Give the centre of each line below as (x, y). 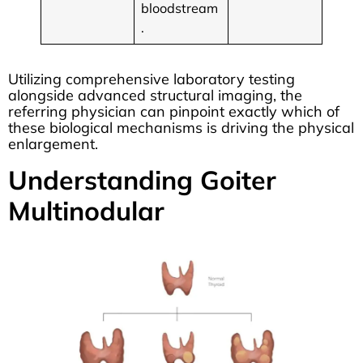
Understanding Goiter (142, 179)
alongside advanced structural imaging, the (155, 96)
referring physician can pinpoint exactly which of (174, 112)
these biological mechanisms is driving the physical (181, 128)
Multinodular (86, 210)
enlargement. (53, 144)
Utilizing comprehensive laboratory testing (152, 79)
